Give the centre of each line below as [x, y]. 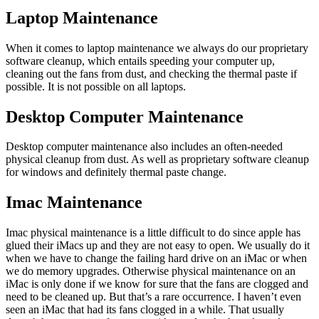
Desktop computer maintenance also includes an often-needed [144, 147]
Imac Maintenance [74, 203]
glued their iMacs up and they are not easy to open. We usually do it [158, 246]
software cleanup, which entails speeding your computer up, [140, 61]
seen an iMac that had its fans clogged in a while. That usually [145, 310]
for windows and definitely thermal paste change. [116, 172]
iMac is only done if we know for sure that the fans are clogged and [157, 284]
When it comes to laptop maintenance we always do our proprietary [157, 48]
